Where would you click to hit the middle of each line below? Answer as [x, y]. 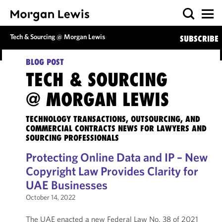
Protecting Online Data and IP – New [116, 157]
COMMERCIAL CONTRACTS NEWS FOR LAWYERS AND [116, 128]
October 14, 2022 [50, 197]
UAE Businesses [66, 185]
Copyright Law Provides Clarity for [112, 171]
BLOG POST [45, 62]
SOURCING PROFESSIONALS [72, 138]
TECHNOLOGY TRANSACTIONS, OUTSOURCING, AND [113, 119]
